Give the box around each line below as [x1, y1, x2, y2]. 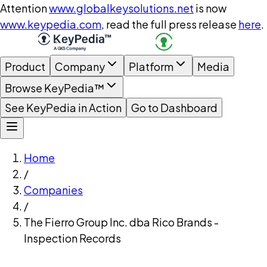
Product [5, 60, 45, 73]
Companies [24, 183, 83, 197]
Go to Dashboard [131, 101, 218, 114]
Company [55, 60, 105, 73]
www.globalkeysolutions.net [49, 1, 194, 15]
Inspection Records [24, 231, 121, 245]
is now [195, 1, 226, 15]
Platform [129, 60, 173, 73]
